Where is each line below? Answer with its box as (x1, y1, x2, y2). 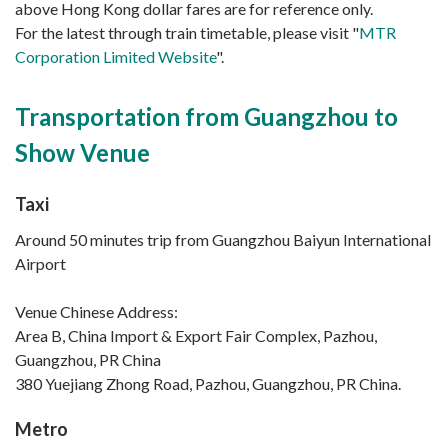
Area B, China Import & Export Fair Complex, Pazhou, (15, 326, 377, 346)
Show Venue (15, 138, 150, 168)
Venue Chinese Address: (15, 302, 178, 322)
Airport (15, 254, 66, 274)
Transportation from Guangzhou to (15, 102, 398, 132)
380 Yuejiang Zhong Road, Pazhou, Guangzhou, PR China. (15, 374, 401, 394)
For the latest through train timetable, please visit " (15, 23, 359, 43)
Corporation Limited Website (15, 47, 216, 67)
